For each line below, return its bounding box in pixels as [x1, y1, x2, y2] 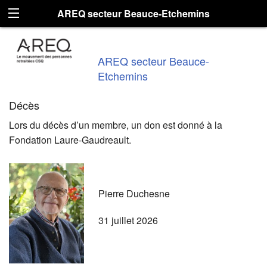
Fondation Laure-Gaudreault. [9, 132, 131, 147]
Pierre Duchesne [98, 186, 170, 200]
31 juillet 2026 [98, 213, 158, 227]
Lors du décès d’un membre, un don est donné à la [9, 117, 222, 132]
